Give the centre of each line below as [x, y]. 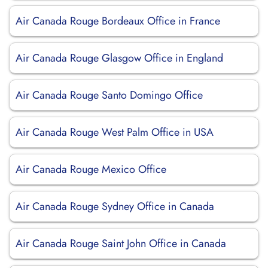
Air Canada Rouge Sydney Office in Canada [115, 206]
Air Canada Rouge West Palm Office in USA [115, 132]
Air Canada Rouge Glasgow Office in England [119, 58]
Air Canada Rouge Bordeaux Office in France [118, 21]
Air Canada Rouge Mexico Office [91, 169]
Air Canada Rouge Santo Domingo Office [109, 95]
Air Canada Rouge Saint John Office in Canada [121, 243]
